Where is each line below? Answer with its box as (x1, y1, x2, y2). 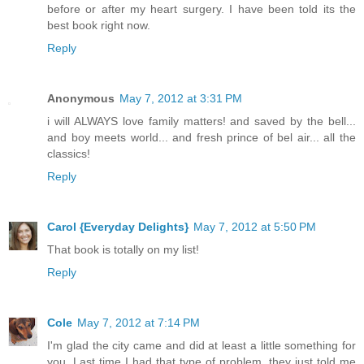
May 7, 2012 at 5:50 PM (193, 219, 316, 233)
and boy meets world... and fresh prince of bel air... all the (47, 130, 356, 144)
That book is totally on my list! (47, 242, 199, 256)
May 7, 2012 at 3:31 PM (119, 91, 242, 105)
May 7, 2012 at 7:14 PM (77, 315, 200, 329)
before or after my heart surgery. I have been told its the (47, 2, 356, 15)
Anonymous (47, 91, 115, 105)
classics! (47, 146, 90, 160)
